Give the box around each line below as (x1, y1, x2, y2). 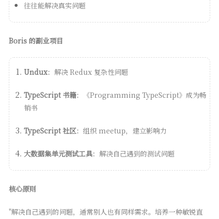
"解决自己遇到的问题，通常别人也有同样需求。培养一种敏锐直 (8, 207, 203, 217)
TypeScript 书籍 (23, 90, 76, 100)
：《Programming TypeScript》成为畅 (76, 90, 206, 100)
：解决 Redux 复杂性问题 (47, 67, 128, 77)
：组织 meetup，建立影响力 (76, 126, 167, 136)
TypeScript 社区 (23, 126, 76, 136)
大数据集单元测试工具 (23, 149, 92, 159)
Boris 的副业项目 (8, 36, 63, 46)
